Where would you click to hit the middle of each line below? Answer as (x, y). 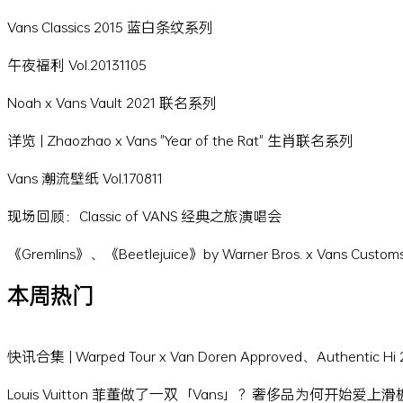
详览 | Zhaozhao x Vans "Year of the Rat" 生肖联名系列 (180, 140)
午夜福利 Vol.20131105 (77, 65)
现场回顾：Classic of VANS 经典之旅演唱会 (144, 216)
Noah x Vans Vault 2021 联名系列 (112, 103)
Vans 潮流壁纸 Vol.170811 (85, 178)
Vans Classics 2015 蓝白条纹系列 (110, 27)
